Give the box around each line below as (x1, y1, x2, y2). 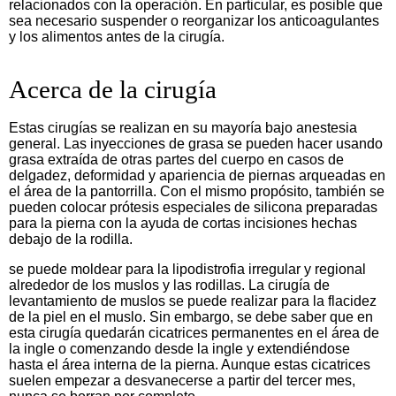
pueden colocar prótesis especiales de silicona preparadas (9, 199, 377, 215)
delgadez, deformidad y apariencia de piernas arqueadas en (9, 167, 385, 183)
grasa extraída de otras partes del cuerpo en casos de (9, 151, 344, 167)
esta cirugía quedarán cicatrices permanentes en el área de (9, 324, 379, 340)
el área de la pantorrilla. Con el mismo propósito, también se (9, 183, 385, 199)
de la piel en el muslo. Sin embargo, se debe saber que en (9, 308, 373, 324)
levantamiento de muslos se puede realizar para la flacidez (9, 293, 377, 308)
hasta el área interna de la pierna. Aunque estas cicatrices (9, 356, 370, 372)
